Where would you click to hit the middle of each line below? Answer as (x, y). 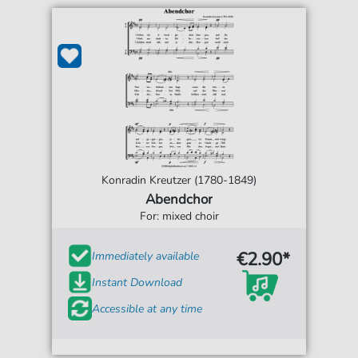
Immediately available (146, 256)
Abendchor (179, 200)
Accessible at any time (147, 308)
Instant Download (137, 282)
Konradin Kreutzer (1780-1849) (179, 181)
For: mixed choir (179, 217)
